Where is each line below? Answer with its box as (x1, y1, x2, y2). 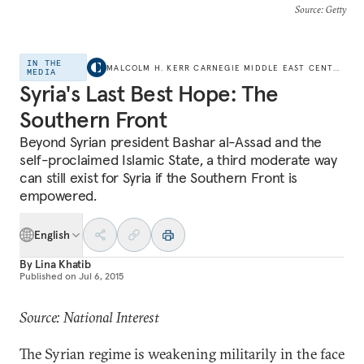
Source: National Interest (19, 308, 159, 327)
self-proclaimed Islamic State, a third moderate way (19, 150, 337, 169)
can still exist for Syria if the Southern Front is (19, 168, 297, 187)
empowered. (19, 186, 97, 205)
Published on (19, 270, 76, 282)
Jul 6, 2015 (79, 270, 123, 282)
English (34, 227, 71, 242)
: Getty (320, 3, 346, 15)
